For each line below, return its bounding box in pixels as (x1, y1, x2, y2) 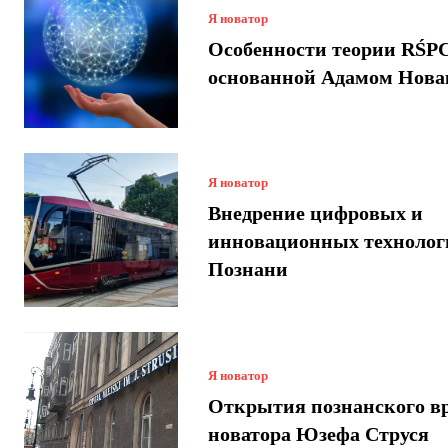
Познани (207, 258, 288, 281)
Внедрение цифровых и (207, 202, 423, 225)
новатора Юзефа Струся (207, 423, 429, 446)
